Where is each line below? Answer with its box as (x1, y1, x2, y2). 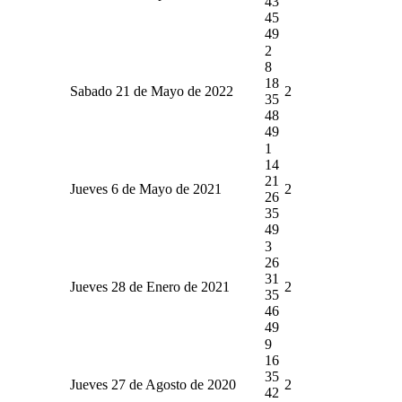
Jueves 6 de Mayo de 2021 (70, 180, 222, 197)
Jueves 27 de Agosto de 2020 (70, 376, 236, 392)
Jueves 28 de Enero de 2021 (70, 278, 230, 294)
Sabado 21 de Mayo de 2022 (70, 83, 233, 99)
